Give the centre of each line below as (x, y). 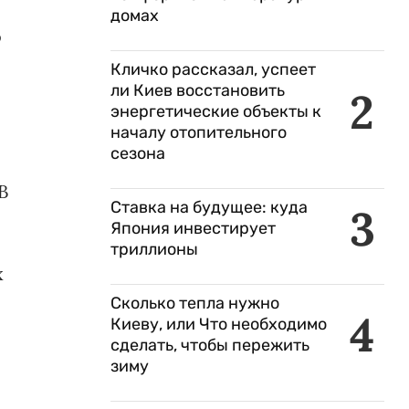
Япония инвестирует (193, 228)
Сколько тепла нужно (195, 303)
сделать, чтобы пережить (210, 345)
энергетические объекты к (216, 111)
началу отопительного (199, 132)
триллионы (154, 249)
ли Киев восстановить (198, 90)
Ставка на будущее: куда (209, 207)
